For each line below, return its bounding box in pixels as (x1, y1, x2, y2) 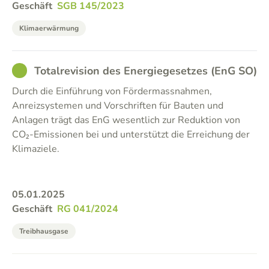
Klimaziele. (12, 142, 59, 156)
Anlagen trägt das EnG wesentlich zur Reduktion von (12, 113, 240, 127)
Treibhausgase (19, 226, 68, 236)
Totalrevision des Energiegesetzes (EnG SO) (34, 64, 257, 78)
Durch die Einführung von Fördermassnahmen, (12, 85, 212, 98)
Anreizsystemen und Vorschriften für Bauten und (12, 99, 223, 112)
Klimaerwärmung (19, 23, 79, 33)
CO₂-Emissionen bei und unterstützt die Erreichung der (12, 128, 250, 141)
